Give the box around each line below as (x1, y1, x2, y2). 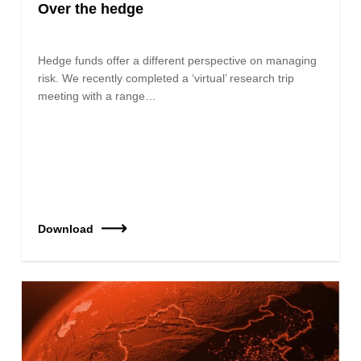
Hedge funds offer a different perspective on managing (38, 53, 317, 67)
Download (38, 222, 94, 235)
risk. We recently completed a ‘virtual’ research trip (38, 71, 295, 85)
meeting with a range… (38, 89, 157, 102)
